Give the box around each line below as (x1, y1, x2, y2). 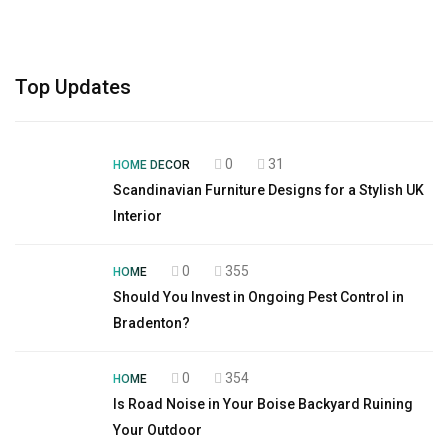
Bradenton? (113, 315, 190, 331)
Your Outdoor (113, 422, 202, 438)
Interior (113, 208, 162, 224)
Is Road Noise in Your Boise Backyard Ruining (113, 396, 413, 412)
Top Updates (15, 75, 131, 99)
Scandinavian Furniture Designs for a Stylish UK (113, 182, 424, 198)
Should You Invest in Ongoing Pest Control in (113, 289, 404, 305)
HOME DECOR (113, 158, 190, 172)
